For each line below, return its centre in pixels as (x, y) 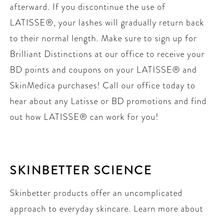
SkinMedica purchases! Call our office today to (103, 85)
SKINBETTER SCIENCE (81, 170)
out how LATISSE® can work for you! (84, 117)
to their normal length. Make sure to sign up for (103, 38)
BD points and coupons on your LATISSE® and (103, 70)
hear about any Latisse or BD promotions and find (108, 101)
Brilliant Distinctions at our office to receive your (107, 54)
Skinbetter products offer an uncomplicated (96, 193)
